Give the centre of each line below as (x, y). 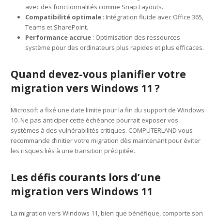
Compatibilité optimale (63, 17)
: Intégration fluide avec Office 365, (153, 17)
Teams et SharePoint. (57, 27)
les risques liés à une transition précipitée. (73, 150)
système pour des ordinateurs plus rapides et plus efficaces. (115, 47)
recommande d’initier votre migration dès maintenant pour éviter (106, 140)
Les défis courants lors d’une (86, 177)
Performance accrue (58, 37)
